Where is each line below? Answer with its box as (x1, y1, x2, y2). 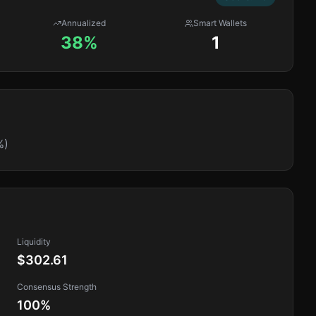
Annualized (61, 18, 107, 28)
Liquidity (17, 236, 51, 247)
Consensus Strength (17, 281, 97, 292)
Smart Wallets (193, 18, 248, 28)
